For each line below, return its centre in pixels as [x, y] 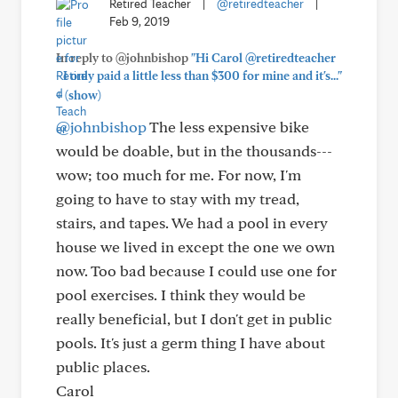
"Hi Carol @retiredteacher [263, 58]
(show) [82, 95]
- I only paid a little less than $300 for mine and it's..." [199, 76]
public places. [103, 366]
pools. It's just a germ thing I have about [191, 342]
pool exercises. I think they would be [181, 295]
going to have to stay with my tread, [178, 199]
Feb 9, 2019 [139, 21]
